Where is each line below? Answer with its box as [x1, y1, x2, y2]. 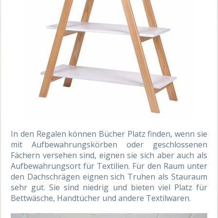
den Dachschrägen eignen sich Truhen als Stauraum [11, 171, 207, 182]
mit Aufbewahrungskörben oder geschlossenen [11, 139, 207, 150]
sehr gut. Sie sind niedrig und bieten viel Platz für [11, 182, 207, 193]
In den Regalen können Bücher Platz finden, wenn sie [11, 128, 207, 140]
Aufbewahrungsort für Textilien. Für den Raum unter [11, 161, 207, 172]
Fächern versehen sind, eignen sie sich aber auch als [11, 150, 207, 161]
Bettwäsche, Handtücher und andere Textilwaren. [11, 193, 191, 204]
